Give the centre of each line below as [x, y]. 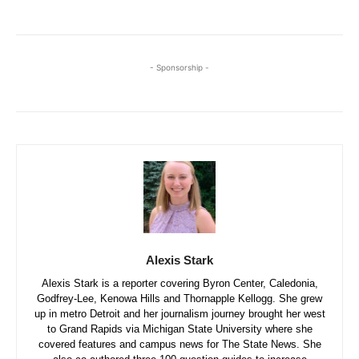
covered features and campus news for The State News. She [179, 344]
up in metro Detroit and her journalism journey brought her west [179, 314]
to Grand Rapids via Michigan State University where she [179, 329]
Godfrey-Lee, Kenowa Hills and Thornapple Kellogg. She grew [179, 298]
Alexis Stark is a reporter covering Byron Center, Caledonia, [179, 283]
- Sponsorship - [179, 67]
